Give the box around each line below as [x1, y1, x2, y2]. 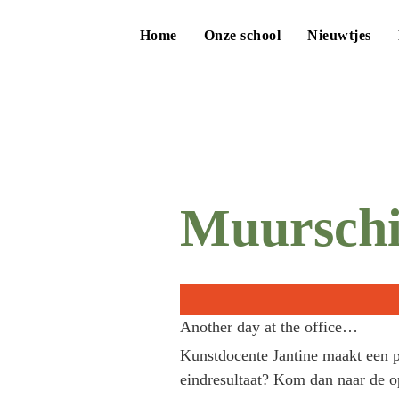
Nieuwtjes [307, 27, 371, 43]
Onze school [203, 27, 281, 43]
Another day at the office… [180, 317, 358, 336]
